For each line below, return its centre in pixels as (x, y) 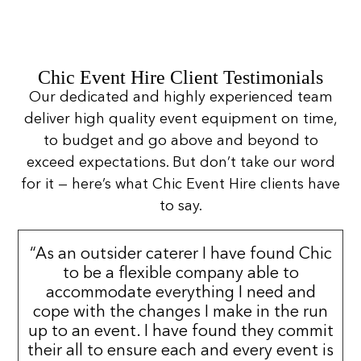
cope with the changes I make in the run (180, 312)
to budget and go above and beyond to (180, 141)
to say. (180, 207)
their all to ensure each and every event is (180, 351)
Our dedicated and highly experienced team (180, 98)
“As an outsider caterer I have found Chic (180, 254)
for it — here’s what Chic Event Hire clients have (180, 185)
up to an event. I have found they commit (180, 332)
